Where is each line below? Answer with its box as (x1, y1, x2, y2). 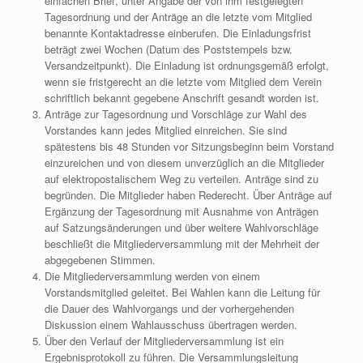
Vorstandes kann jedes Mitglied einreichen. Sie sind (44, 122, 287, 138)
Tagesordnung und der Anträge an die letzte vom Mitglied (44, 9, 312, 24)
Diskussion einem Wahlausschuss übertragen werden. (44, 317, 297, 332)
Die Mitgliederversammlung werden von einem (44, 268, 260, 284)
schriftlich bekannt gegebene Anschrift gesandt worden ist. (44, 90, 319, 105)
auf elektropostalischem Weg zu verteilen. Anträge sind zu (44, 171, 318, 186)
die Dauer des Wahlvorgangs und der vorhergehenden (44, 301, 294, 316)
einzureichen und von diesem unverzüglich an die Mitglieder (44, 155, 324, 170)
